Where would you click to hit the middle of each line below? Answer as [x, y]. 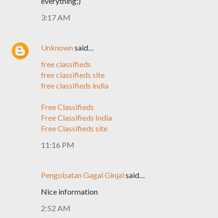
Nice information [69, 191]
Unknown [57, 47]
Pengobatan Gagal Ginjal [82, 175]
